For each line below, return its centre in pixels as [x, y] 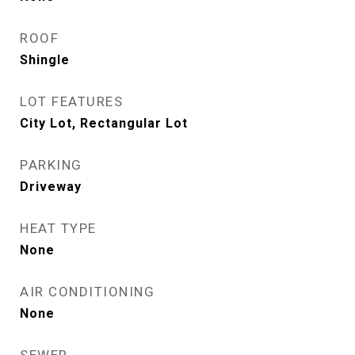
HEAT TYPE [58, 228]
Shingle [45, 60]
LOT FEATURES [71, 101]
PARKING [51, 165]
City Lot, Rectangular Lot [104, 123]
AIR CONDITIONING [87, 292]
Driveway [51, 187]
